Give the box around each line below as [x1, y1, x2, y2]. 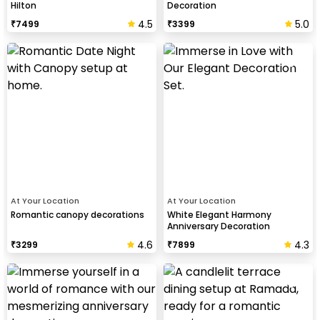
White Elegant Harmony [167, 208, 271, 221]
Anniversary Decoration [167, 219, 270, 232]
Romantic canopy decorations [11, 208, 144, 221]
